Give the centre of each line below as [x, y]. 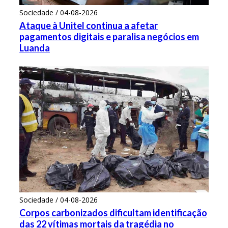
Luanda [35, 48]
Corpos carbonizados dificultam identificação [113, 212]
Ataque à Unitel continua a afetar [89, 25]
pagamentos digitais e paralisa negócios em [109, 36]
